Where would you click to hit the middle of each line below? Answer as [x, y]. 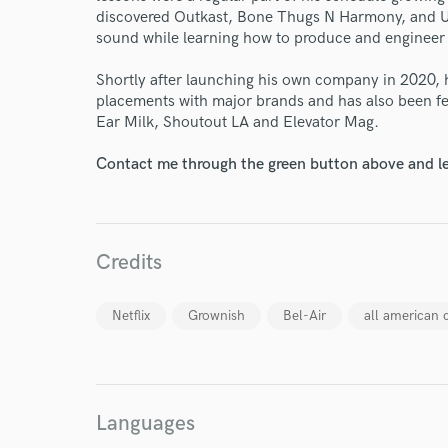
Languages [145, 423]
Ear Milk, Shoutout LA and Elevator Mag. [237, 122]
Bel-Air [304, 315]
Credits [129, 262]
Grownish [216, 315]
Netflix [131, 315]
